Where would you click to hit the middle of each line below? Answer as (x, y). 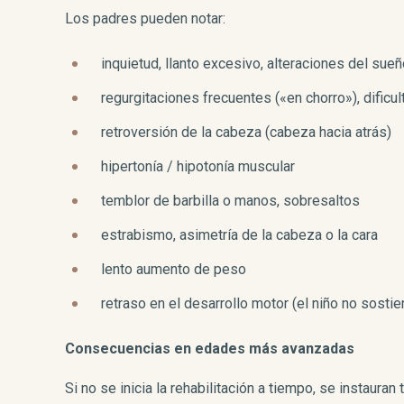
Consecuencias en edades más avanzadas (210, 349)
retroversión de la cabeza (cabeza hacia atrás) (246, 132)
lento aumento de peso (174, 269)
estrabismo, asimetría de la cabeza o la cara (239, 235)
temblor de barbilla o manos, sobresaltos (230, 201)
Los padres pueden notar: (145, 18)
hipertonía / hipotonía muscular (198, 166)
